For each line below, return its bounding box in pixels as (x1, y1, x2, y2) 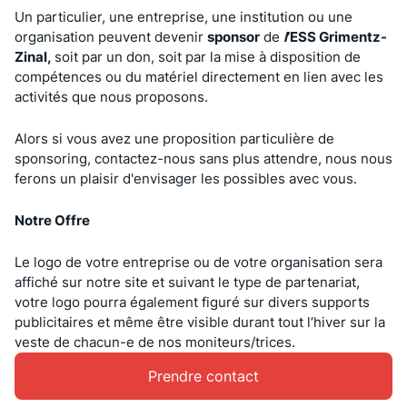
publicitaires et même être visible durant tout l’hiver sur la (15, 313, 385, 331)
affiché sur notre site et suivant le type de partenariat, (15, 273, 360, 291)
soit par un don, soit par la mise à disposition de (55, 47, 361, 65)
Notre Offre (15, 211, 90, 229)
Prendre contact (148, 366, 259, 385)
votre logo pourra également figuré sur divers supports (15, 293, 370, 311)
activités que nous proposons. (15, 87, 208, 105)
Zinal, (15, 47, 55, 65)
